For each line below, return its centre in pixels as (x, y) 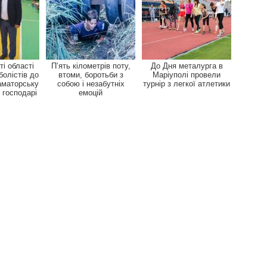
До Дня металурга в (187, 66)
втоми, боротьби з (91, 74)
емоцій (91, 92)
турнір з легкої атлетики (187, 83)
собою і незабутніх (91, 83)
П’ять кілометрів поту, (91, 66)
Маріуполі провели (187, 74)
